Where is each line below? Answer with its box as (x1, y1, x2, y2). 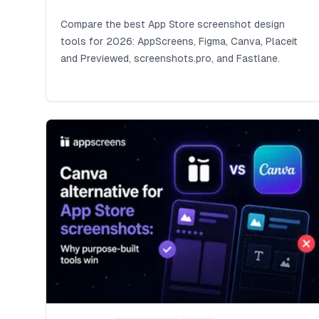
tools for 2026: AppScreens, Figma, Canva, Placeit (61, 36, 298, 48)
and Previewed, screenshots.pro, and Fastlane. (61, 53, 280, 65)
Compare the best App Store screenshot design (61, 19, 285, 31)
